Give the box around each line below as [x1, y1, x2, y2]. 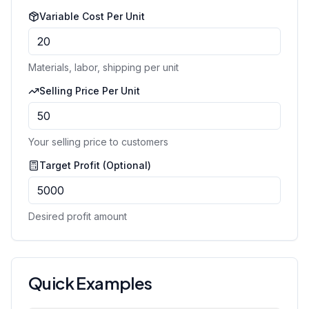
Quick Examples [28, 272, 152, 293]
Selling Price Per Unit [39, 85, 140, 97]
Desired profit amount [28, 210, 127, 222]
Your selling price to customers [28, 136, 168, 148]
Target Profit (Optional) [39, 159, 151, 171]
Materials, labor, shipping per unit [28, 61, 179, 73]
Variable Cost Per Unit [39, 10, 145, 22]
